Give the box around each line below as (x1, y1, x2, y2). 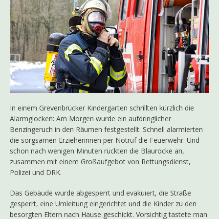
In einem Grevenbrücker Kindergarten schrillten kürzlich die (10, 103, 194, 113)
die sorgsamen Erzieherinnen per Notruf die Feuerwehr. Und (10, 135, 199, 145)
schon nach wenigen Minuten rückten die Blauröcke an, (10, 146, 184, 156)
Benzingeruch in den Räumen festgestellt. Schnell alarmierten (10, 125, 203, 134)
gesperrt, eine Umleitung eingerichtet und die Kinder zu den (10, 199, 197, 209)
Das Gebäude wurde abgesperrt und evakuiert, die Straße (10, 188, 191, 198)
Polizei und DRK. (10, 168, 62, 177)
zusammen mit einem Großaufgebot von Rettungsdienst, (10, 157, 191, 167)
